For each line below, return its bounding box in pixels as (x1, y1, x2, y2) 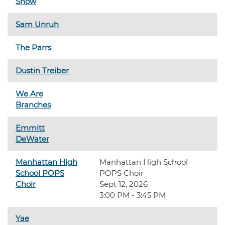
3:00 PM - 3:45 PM (99, 190, 166, 200)
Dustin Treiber (16, 66, 69, 75)
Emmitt (16, 123, 45, 133)
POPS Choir (99, 168, 144, 178)
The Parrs (16, 43, 51, 52)
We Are (16, 89, 43, 98)
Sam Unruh (16, 20, 59, 29)
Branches (16, 100, 51, 109)
